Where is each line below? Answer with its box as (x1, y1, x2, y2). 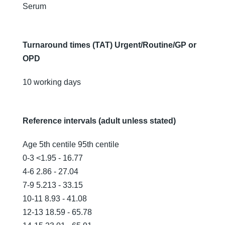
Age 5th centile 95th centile (23, 140, 119, 149)
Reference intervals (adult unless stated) (23, 117, 176, 125)
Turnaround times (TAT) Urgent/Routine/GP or (23, 41, 196, 49)
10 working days (23, 78, 81, 86)
